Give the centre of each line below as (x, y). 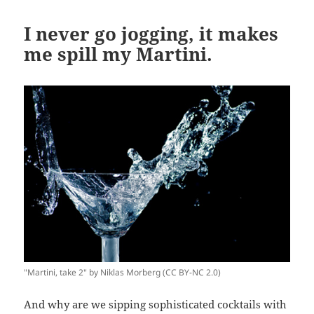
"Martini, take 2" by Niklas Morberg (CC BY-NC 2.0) (123, 273)
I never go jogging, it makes (151, 34)
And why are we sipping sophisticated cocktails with (156, 305)
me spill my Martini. (118, 54)
